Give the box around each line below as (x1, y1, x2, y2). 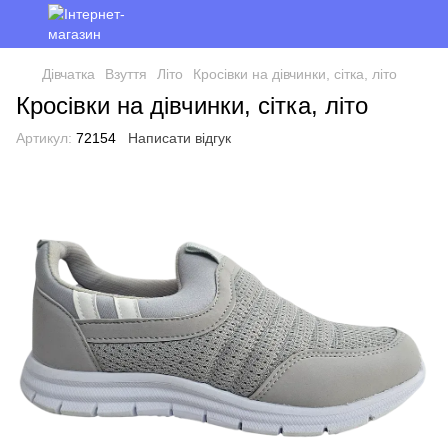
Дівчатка (42, 66, 95, 82)
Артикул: (16, 130, 72, 146)
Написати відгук (128, 130, 231, 146)
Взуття (105, 66, 147, 82)
